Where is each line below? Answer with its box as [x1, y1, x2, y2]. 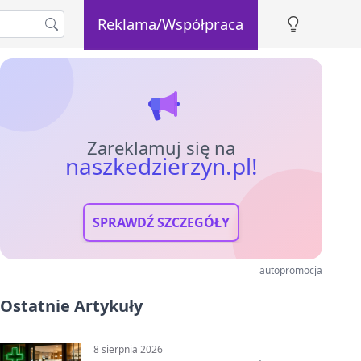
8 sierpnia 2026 [93, 342, 163, 356]
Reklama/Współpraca [98, 13, 244, 34]
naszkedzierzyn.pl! [64, 151, 258, 181]
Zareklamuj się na [87, 135, 235, 160]
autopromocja [259, 263, 322, 277]
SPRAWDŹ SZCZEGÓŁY [93, 214, 230, 231]
